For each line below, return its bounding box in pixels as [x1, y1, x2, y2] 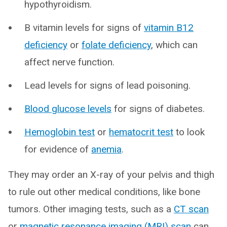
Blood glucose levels [24, 103, 111, 115]
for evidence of [24, 143, 91, 156]
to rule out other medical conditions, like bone [8, 186, 200, 198]
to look [173, 126, 205, 138]
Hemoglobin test [24, 126, 95, 138]
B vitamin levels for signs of [24, 22, 144, 34]
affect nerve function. [24, 56, 115, 68]
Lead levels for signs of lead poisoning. [24, 80, 191, 92]
